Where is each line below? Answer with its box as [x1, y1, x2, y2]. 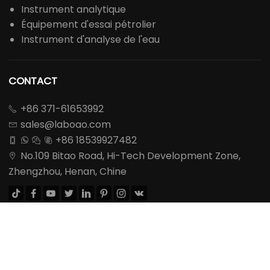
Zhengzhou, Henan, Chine [8, 165, 127, 179]
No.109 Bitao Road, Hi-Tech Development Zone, [20, 149, 240, 163]
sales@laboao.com [20, 118, 111, 132]
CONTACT [8, 74, 57, 89]
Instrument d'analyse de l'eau [21, 33, 160, 47]
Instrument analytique [21, 2, 126, 17]
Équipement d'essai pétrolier [21, 17, 156, 32]
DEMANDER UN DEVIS [10, 216, 109, 231]
